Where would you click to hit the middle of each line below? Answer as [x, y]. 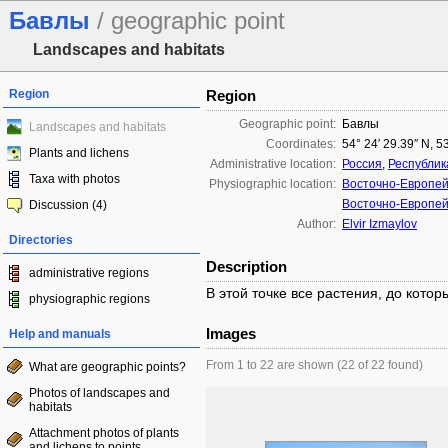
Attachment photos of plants [104, 433]
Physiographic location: [272, 184]
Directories [41, 240]
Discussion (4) [68, 205]
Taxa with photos [74, 179]
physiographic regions [89, 299]
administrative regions [89, 273]
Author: [316, 224]
